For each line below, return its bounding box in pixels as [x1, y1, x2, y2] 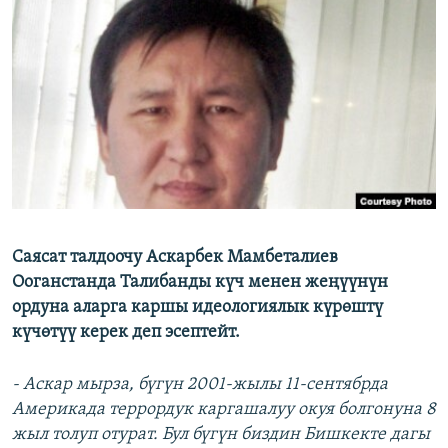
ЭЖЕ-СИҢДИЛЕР [36, 11, 131, 26]
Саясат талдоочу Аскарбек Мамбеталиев [12, 248, 338, 268]
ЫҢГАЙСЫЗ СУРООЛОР [36, 83, 166, 98]
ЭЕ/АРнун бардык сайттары [34, 143, 246, 163]
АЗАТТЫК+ [36, 47, 95, 62]
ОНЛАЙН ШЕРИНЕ [18, 9, 125, 24]
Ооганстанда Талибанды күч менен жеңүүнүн [12, 273, 388, 293]
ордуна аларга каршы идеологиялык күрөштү [12, 298, 383, 318]
